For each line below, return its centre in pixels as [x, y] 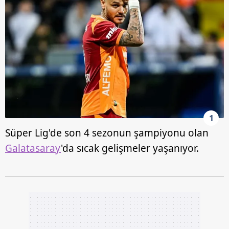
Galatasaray [33, 148]
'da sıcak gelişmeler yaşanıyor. [130, 148]
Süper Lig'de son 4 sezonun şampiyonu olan [107, 133]
